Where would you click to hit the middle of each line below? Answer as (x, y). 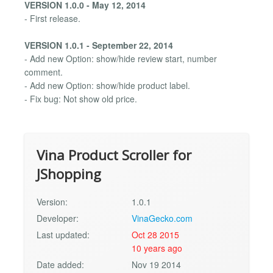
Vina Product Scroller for (114, 155)
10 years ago (157, 248)
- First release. (52, 18)
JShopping (69, 174)
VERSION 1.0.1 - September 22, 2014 (99, 45)
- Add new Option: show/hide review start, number (121, 58)
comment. (44, 72)
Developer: (58, 218)
